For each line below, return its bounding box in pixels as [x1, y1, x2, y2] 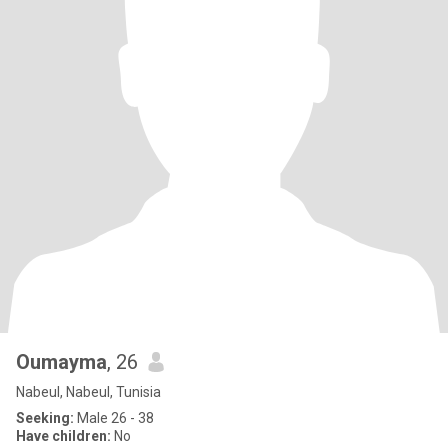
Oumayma [16, 350, 107, 374]
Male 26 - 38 [74, 410, 154, 426]
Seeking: [16, 410, 74, 426]
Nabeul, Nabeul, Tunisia [16, 384, 161, 400]
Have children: [16, 428, 111, 444]
